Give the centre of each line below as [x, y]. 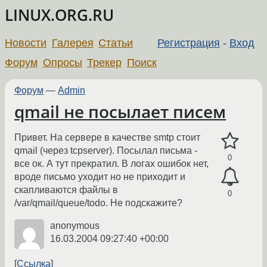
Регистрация [188, 43]
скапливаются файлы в [66, 190]
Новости [26, 43]
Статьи [116, 43]
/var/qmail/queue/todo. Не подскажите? [98, 203]
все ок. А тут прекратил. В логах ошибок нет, [111, 164]
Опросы [62, 62]
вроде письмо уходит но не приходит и [100, 177]
